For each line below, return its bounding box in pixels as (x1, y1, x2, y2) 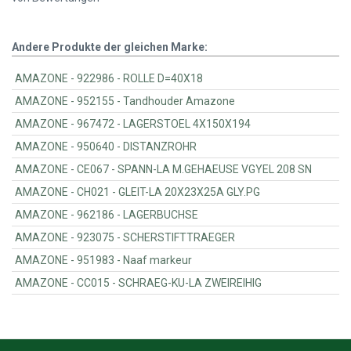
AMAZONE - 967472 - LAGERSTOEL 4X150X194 (123, 118, 251, 131)
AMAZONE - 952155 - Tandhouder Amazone (123, 95, 236, 108)
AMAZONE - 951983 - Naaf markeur (123, 254, 193, 267)
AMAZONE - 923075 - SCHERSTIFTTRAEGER (123, 231, 236, 244)
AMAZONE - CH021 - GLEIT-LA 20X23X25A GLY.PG (118, 186, 261, 199)
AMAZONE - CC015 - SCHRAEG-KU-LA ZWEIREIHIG (118, 277, 262, 290)
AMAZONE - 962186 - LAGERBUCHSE (123, 208, 199, 222)
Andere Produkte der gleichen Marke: (12, 41, 208, 54)
